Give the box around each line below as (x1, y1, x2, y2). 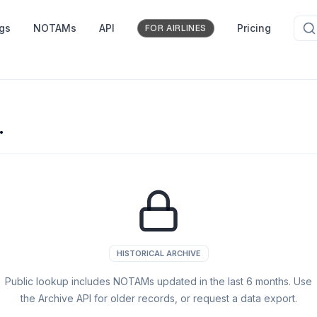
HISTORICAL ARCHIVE (116, 248, 201, 258)
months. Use (253, 275, 312, 287)
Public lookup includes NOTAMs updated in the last (5, 275, 246, 287)
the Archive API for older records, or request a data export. (20, 292, 297, 304)
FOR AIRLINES (144, 23, 207, 34)
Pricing (237, 22, 271, 34)
